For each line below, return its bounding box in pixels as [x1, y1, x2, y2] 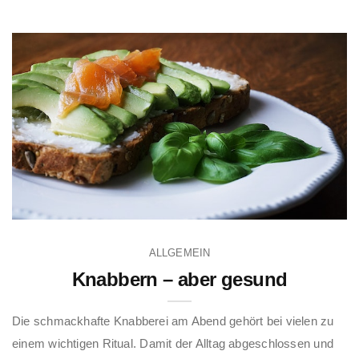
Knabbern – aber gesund [71, 268, 288, 290]
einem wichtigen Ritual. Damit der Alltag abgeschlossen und [12, 336, 334, 350]
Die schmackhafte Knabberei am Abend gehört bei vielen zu [12, 313, 334, 328]
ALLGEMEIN [148, 246, 211, 259]
